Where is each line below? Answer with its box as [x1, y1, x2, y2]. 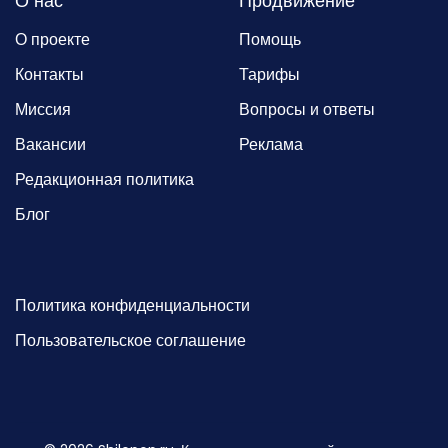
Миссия [15, 98, 71, 122]
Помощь [239, 28, 301, 52]
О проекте [15, 28, 90, 52]
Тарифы [239, 63, 300, 87]
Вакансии [15, 133, 86, 157]
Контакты [15, 63, 84, 87]
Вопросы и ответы [239, 98, 375, 122]
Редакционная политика [15, 168, 194, 192]
